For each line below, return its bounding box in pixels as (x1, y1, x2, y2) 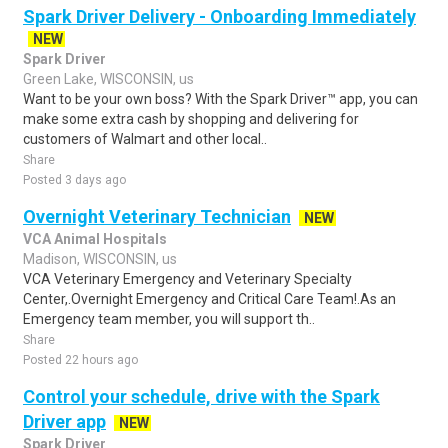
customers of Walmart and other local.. (23, 131, 267, 147)
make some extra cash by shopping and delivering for (23, 111, 359, 127)
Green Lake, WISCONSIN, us (23, 71, 194, 87)
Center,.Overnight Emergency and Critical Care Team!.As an (23, 291, 396, 307)
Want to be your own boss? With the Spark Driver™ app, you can (23, 91, 418, 107)
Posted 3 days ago (23, 173, 126, 187)
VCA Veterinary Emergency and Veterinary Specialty (23, 271, 352, 287)
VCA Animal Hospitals (23, 231, 167, 247)
